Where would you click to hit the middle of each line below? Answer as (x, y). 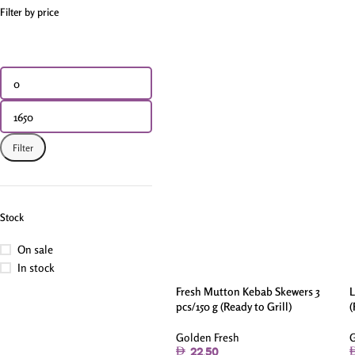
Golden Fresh (207, 337)
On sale (35, 249)
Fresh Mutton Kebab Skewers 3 (248, 291)
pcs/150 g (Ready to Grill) (233, 306)
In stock (36, 267)
